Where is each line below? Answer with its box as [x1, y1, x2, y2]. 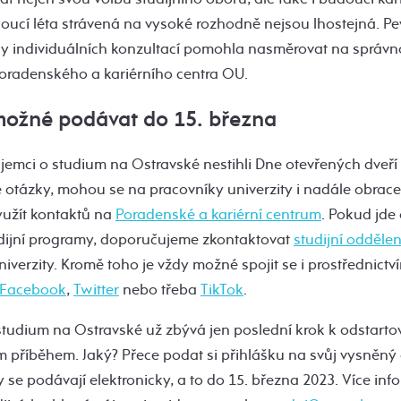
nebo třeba [119, 280, 200, 300]
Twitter [73, 280, 119, 300]
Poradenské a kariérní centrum [115, 205, 321, 225]
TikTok [200, 280, 243, 300]
